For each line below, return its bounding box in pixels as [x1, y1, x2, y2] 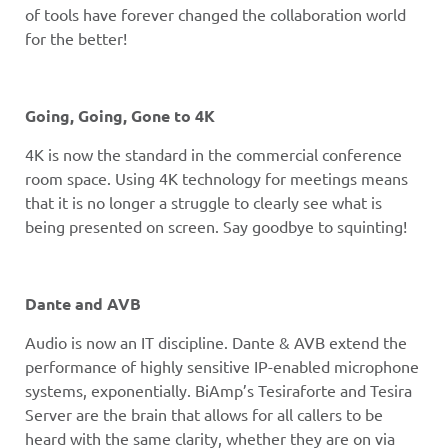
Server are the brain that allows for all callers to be [25, 404, 383, 425]
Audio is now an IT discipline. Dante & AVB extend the [25, 332, 407, 353]
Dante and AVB [25, 292, 141, 314]
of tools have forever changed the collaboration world [25, 3, 406, 24]
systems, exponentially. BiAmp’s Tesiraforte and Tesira [25, 380, 412, 401]
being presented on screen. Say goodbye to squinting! [25, 215, 407, 236]
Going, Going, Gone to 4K [25, 104, 219, 126]
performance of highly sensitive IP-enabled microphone [25, 356, 419, 377]
